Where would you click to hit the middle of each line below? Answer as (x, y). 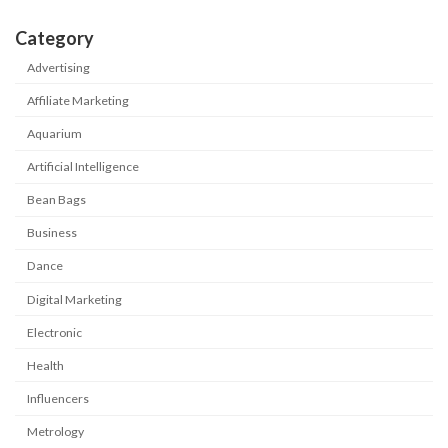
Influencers (58, 398)
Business (52, 233)
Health (46, 365)
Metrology (56, 432)
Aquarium (55, 133)
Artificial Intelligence (83, 167)
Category (54, 38)
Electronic (55, 332)
